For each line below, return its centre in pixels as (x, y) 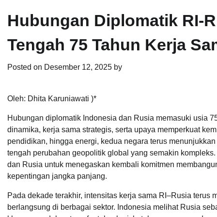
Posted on (26, 67)
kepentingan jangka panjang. (57, 176)
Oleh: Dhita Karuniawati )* (52, 99)
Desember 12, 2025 (78, 67)
